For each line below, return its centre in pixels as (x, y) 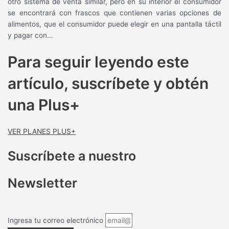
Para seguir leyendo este (99, 62)
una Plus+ (44, 105)
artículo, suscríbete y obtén (108, 84)
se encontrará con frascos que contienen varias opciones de (114, 13)
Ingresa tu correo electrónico (57, 220)
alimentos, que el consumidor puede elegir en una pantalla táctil (114, 24)
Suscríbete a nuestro (72, 156)
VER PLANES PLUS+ (42, 132)
